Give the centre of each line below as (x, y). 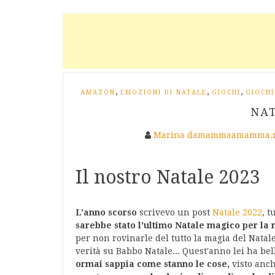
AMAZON (98, 92)
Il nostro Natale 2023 (168, 177)
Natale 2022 (237, 212)
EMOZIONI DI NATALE (164, 92)
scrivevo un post (176, 212)
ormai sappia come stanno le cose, (154, 264)
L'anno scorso (107, 212)
